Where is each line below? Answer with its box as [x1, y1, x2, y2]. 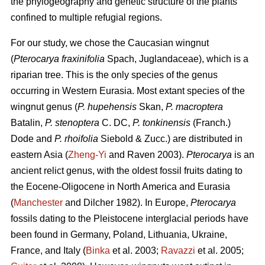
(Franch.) [193, 118, 231, 128]
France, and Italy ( [11, 245, 86, 256]
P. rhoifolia [54, 134, 98, 144]
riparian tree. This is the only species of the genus [11, 70, 218, 80]
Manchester [14, 198, 63, 208]
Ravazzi [161, 245, 195, 256]
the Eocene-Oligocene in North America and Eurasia [11, 182, 230, 192]
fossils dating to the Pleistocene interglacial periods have [11, 214, 248, 224]
